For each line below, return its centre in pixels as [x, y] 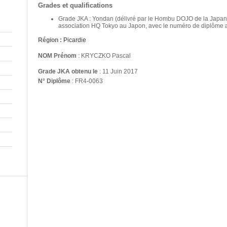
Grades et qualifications [75, 5]
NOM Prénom [57, 56]
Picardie [75, 40]
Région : [51, 40]
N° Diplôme [54, 81]
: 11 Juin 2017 [118, 71]
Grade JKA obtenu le [68, 71]
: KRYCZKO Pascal [104, 56]
